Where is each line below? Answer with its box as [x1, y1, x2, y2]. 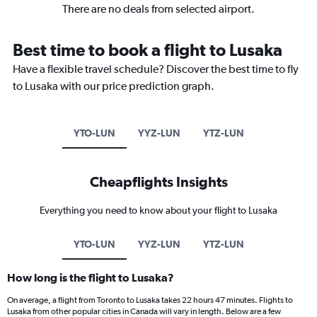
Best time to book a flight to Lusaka [13, 39, 282, 59]
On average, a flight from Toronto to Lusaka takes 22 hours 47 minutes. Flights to [7, 294, 293, 305]
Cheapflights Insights [89, 173, 228, 190]
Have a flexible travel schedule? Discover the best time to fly [13, 62, 299, 76]
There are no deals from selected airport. [62, 1, 255, 16]
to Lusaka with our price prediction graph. [13, 79, 214, 93]
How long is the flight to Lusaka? [7, 270, 174, 284]
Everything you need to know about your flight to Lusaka [40, 204, 277, 216]
